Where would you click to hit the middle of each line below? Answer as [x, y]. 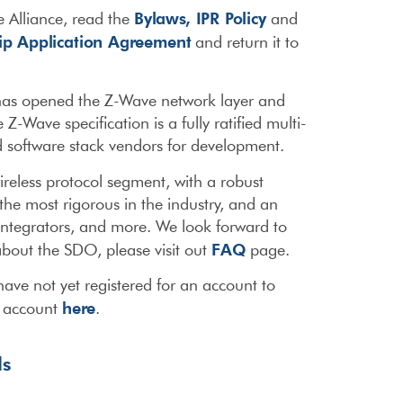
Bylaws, [165, 18]
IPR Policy [231, 18]
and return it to [245, 42]
